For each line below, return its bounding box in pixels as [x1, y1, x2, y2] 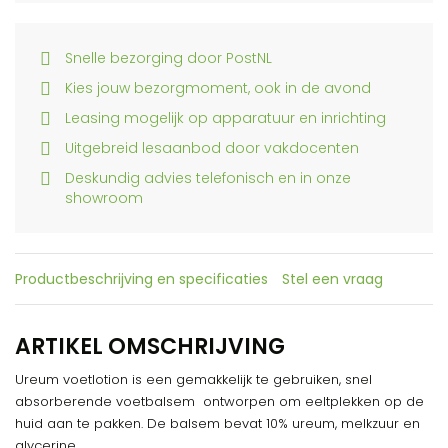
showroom [65, 188, 143, 208]
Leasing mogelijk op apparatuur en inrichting [65, 108, 386, 128]
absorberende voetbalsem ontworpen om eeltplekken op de [15, 392, 424, 411]
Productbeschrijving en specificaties [15, 269, 268, 289]
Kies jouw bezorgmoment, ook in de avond [65, 78, 371, 98]
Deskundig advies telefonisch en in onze [65, 168, 351, 188]
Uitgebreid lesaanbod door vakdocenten [65, 138, 359, 158]
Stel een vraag [282, 269, 383, 289]
